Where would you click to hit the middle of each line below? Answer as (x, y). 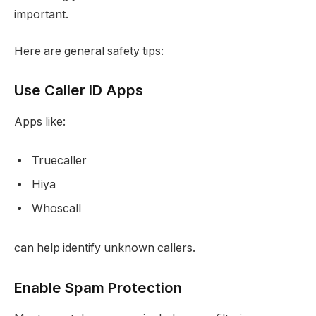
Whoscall (56, 209)
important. (41, 15)
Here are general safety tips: (89, 51)
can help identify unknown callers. (105, 248)
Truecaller (59, 161)
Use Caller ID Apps (79, 90)
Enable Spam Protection (98, 287)
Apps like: (40, 121)
